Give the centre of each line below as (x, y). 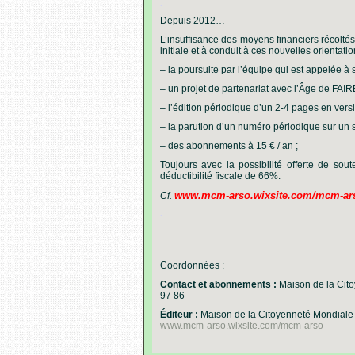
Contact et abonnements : (218, 284)
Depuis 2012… (193, 21)
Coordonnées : (192, 265)
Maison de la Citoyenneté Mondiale (277, 315)
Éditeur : (180, 315)
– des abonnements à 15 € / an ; (229, 146)
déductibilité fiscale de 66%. (220, 176)
